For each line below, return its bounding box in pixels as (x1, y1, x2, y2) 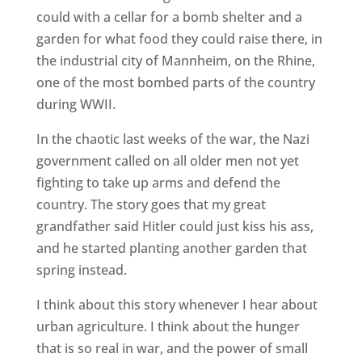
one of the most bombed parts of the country (36, 74, 315, 91)
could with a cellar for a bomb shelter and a (36, 8, 302, 26)
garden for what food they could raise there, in (36, 30, 322, 48)
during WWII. (36, 95, 116, 113)
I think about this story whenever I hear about (36, 296, 318, 314)
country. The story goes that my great (36, 196, 266, 213)
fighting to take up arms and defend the (36, 174, 280, 192)
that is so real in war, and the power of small (36, 339, 308, 357)
